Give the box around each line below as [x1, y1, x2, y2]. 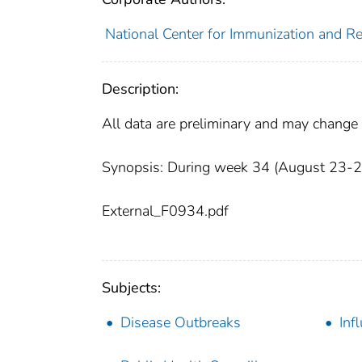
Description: [102, 79, 179, 99]
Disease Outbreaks [120, 313, 241, 333]
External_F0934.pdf [102, 201, 229, 221]
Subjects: [102, 278, 161, 298]
